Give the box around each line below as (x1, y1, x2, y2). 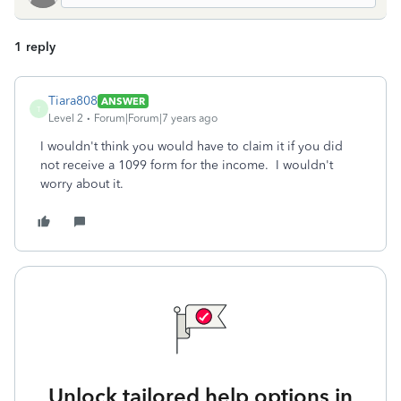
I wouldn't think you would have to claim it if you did (40, 139, 343, 154)
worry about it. (40, 176, 124, 192)
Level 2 (48, 112, 83, 124)
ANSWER (101, 94, 145, 107)
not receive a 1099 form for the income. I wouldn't (40, 158, 333, 173)
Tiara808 (48, 93, 98, 108)
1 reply (14, 39, 55, 55)
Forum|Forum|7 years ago (94, 112, 218, 124)
